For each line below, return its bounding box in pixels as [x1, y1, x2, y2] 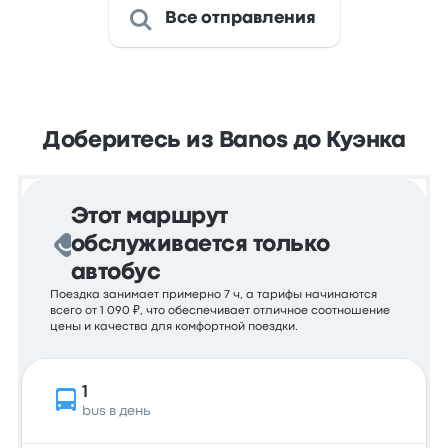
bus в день [82, 405, 152, 417]
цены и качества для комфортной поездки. [50, 322, 299, 332]
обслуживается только [70, 235, 330, 255]
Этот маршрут [70, 207, 228, 227]
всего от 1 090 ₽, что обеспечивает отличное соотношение [50, 306, 391, 316]
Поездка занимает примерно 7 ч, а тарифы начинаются [50, 290, 378, 300]
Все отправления [164, 11, 316, 26]
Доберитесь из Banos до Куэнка [42, 131, 406, 151]
